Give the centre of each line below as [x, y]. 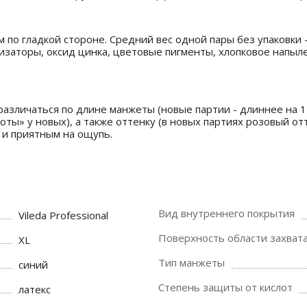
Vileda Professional [64, 215]
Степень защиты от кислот [225, 287]
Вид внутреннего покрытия [226, 213]
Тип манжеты [192, 262]
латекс [35, 289]
